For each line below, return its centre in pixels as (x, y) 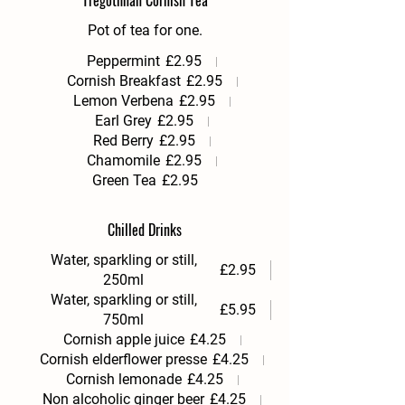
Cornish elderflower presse (123, 359)
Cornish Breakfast (123, 81)
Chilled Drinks (145, 230)
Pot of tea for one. (145, 30)
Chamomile (123, 160)
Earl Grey (123, 121)
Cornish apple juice (123, 339)
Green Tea (124, 180)
